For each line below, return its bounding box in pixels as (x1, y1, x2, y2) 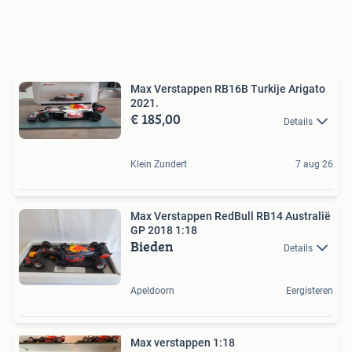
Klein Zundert (130, 158, 187, 170)
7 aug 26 (295, 158, 333, 170)
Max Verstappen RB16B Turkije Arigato (130, 82, 325, 96)
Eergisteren (286, 284, 333, 296)
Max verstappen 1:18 (130, 335, 235, 349)
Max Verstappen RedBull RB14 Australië (130, 209, 331, 222)
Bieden (130, 235, 174, 257)
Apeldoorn (130, 284, 174, 296)
